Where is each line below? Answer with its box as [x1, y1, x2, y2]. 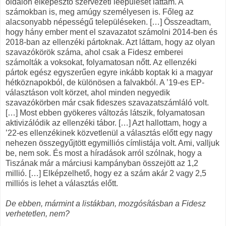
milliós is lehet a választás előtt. [6, 179, 118, 188]
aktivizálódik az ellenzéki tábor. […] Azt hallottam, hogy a [6, 119, 207, 128]
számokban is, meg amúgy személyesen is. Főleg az [6, 8, 194, 17]
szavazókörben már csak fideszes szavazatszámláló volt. [6, 98, 209, 107]
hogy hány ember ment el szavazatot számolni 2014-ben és [6, 28, 217, 37]
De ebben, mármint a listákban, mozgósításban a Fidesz [6, 199, 206, 208]
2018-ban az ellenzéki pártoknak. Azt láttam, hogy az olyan [6, 38, 215, 47]
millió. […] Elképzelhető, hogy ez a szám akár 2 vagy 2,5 [6, 169, 206, 178]
